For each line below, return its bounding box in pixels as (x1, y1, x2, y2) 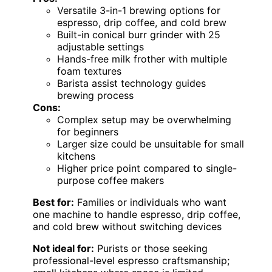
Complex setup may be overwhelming (57, 113, 231, 126)
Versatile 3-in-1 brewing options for (57, 4, 220, 16)
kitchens (57, 149, 95, 162)
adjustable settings (57, 40, 144, 53)
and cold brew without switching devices (33, 220, 222, 233)
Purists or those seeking (94, 242, 208, 254)
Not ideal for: (33, 242, 94, 254)
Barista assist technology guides (57, 76, 206, 89)
